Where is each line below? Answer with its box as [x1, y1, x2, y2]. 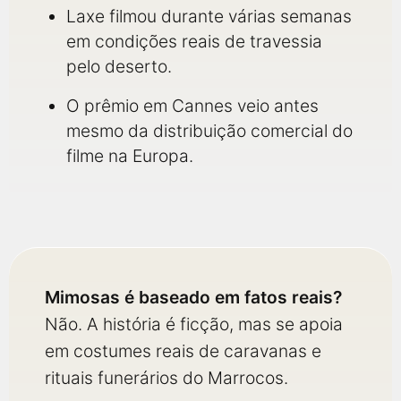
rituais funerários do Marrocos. [45, 367, 288, 388]
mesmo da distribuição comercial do [66, 120, 353, 141]
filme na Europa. [66, 145, 193, 166]
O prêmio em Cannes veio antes [66, 95, 319, 116]
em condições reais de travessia [66, 30, 322, 52]
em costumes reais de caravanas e [45, 340, 321, 362]
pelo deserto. [66, 55, 172, 77]
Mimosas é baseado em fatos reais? [45, 286, 342, 308]
